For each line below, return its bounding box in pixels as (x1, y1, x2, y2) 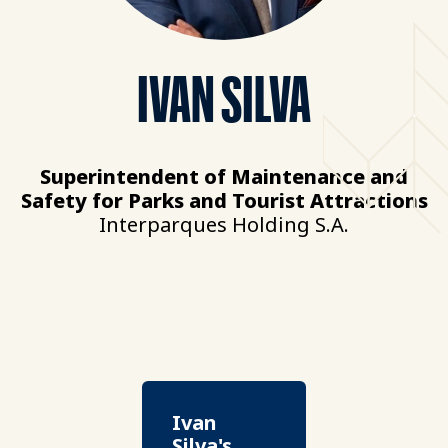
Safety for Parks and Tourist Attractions (20, 187, 428, 214)
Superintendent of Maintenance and (40, 163, 408, 190)
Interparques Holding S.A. (99, 211, 349, 238)
